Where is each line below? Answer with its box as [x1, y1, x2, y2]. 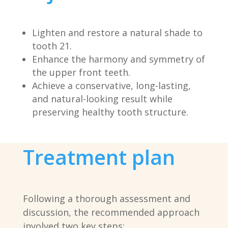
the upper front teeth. [32, 66, 130, 79]
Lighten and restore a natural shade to [32, 26, 203, 39]
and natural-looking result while [32, 93, 173, 105]
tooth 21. [32, 40, 72, 52]
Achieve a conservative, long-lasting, [32, 79, 191, 92]
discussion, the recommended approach [22, 206, 199, 219]
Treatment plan [22, 143, 175, 172]
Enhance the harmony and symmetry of [32, 53, 205, 66]
